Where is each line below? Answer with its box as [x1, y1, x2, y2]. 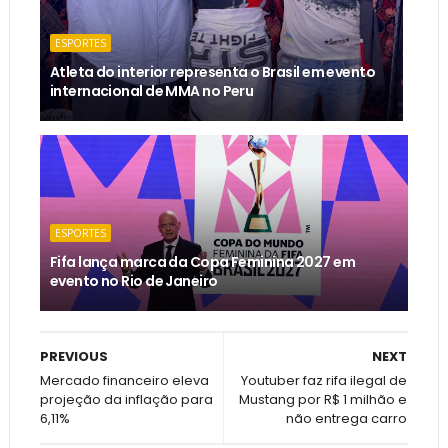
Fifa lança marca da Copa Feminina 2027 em [49, 252, 355, 273]
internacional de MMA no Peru [49, 81, 254, 102]
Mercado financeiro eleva [39, 371, 209, 391]
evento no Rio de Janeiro [49, 271, 218, 292]
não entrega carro [286, 409, 408, 429]
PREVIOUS [39, 347, 108, 367]
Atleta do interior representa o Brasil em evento [49, 62, 376, 83]
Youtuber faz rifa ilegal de [241, 371, 408, 391]
